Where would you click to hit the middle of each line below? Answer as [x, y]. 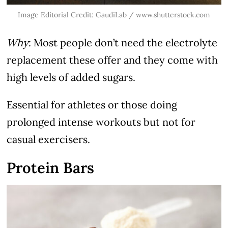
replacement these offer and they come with [112, 60]
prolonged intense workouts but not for [101, 122]
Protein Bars [51, 167]
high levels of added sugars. [71, 77]
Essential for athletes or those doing [92, 104]
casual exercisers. [49, 139]
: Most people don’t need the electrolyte [123, 42]
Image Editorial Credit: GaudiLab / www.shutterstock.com [114, 15]
